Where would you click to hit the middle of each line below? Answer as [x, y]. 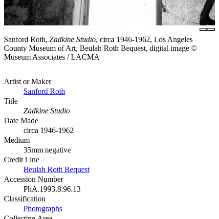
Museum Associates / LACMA [52, 57]
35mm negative [47, 150]
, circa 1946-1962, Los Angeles [144, 40]
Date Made [21, 121]
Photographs [43, 209]
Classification [25, 199]
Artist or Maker [28, 82]
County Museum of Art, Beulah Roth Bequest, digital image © [100, 48]
